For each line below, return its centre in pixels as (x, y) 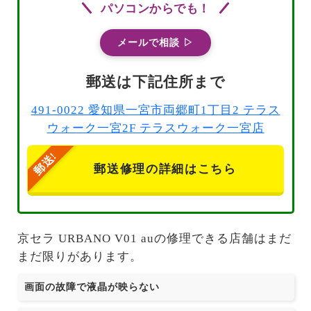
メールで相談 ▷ (155, 42)
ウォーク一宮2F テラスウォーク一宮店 (155, 128)
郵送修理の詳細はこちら (165, 169)
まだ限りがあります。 (79, 256)
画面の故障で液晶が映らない (92, 287)
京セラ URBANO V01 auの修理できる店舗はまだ (154, 238)
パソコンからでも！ (155, 8)
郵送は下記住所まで (155, 82)
